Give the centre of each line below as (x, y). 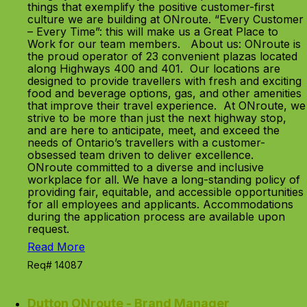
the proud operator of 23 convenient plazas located (162, 56)
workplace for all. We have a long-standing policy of (164, 180)
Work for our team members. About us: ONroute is (164, 44)
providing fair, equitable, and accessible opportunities (165, 192)
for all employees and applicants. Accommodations (160, 204)
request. (48, 229)
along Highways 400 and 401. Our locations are (154, 69)
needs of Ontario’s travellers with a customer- (146, 143)
